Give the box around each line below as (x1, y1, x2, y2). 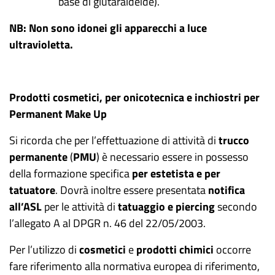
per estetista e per (132, 165, 220, 182)
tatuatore (9, 182, 55, 198)
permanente (9, 149, 68, 165)
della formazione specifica (9, 165, 132, 182)
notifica (208, 182, 245, 198)
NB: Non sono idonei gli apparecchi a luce (9, 20, 207, 36)
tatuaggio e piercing (118, 198, 215, 215)
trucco (219, 132, 249, 149)
